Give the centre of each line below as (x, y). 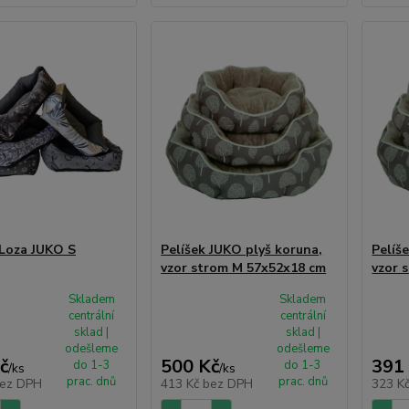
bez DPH (228, 383)
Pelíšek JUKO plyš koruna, (242, 249)
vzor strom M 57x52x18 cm (244, 267)
